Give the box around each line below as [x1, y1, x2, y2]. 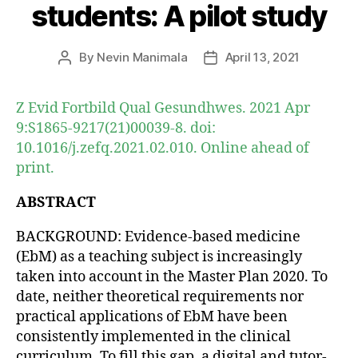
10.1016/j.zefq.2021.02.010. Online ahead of [16, 138, 309, 157]
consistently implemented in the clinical [16, 327, 291, 346]
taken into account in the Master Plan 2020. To [16, 267, 328, 286]
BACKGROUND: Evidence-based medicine [16, 227, 300, 246]
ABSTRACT [16, 193, 96, 212]
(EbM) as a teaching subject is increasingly [16, 247, 302, 266]
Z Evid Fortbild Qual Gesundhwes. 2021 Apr [16, 98, 310, 117]
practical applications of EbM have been [16, 307, 288, 326]
